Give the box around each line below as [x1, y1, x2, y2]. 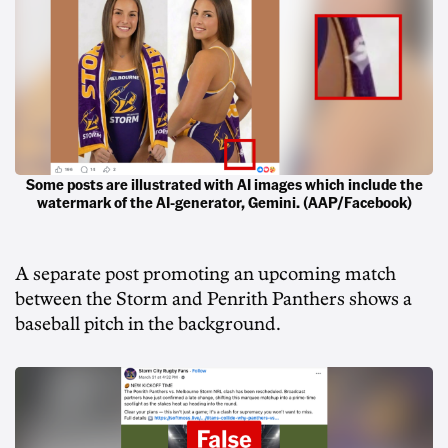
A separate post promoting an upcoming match [15, 264, 396, 283]
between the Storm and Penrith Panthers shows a [15, 289, 412, 308]
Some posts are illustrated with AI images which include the [25, 173, 423, 194]
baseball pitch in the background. [15, 314, 281, 333]
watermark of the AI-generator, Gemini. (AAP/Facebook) [36, 191, 412, 212]
